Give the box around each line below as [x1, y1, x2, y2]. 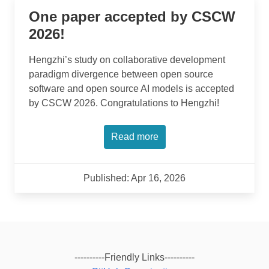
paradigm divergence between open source [29, 69, 213, 79]
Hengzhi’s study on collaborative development [29, 55, 225, 65]
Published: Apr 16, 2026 [83, 173, 186, 183]
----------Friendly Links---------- [74, 252, 195, 262]
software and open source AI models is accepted [29, 83, 234, 94]
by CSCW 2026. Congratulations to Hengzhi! [29, 98, 219, 108]
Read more [110, 131, 159, 142]
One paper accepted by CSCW [29, 8, 235, 25]
